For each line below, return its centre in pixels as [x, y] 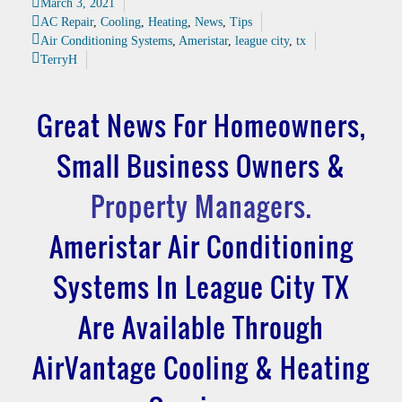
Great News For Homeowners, [201, 125]
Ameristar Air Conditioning [201, 246]
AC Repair [67, 22]
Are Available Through [201, 327]
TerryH [59, 59]
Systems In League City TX [201, 286]
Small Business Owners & [201, 165]
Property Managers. [201, 205]
